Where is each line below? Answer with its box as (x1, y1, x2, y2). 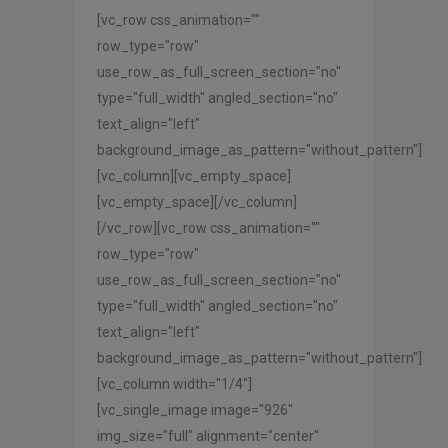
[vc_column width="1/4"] (97, 375, 252, 392)
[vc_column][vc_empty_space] (97, 167, 291, 184)
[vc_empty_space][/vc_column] (97, 193, 297, 210)
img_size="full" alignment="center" (97, 427, 319, 444)
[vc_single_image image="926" (97, 401, 293, 418)
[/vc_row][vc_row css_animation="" (97, 219, 320, 236)
